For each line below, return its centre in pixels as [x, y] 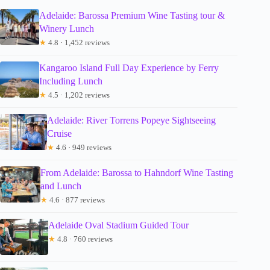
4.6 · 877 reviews [76, 199]
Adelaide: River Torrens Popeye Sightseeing [131, 120]
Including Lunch [71, 81]
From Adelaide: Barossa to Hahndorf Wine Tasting [137, 172]
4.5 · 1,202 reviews [78, 95]
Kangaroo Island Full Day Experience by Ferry [129, 67]
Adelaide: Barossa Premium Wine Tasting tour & [132, 15]
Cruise [59, 133]
